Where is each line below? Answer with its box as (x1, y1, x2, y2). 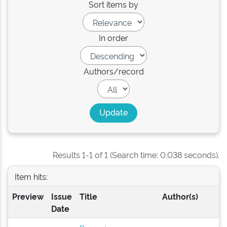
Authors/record (83, 65, 144, 77)
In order (99, 32, 128, 43)
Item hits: (14, 170, 48, 182)
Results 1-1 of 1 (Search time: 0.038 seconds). (53, 149, 219, 160)
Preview (12, 191, 44, 202)
